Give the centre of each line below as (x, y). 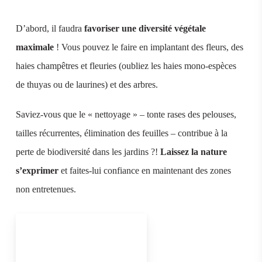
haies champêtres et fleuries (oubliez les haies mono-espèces (126, 66)
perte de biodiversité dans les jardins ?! (88, 152)
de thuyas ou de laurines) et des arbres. (87, 85)
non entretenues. (46, 189)
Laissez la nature (193, 152)
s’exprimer (37, 171)
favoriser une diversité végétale (145, 28)
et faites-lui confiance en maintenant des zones (144, 171)
